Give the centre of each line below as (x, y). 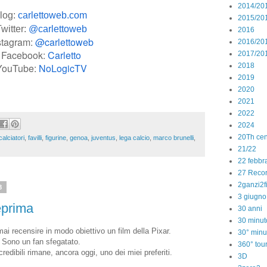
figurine (56, 138)
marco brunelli (173, 138)
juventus (103, 138)
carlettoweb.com (52, 15)
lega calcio (134, 138)
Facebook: (24, 55)
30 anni (250, 209)
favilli (35, 138)
